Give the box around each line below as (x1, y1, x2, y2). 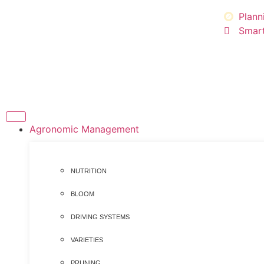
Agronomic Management (29, 123, 139, 135)
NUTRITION (71, 167, 107, 174)
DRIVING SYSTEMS (71, 213, 130, 220)
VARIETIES (71, 236, 103, 243)
